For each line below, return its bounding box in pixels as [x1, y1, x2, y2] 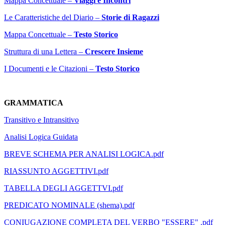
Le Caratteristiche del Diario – [4, 13, 99, 22]
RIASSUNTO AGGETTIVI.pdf [4, 167, 108, 176]
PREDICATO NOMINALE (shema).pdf [4, 201, 135, 210]
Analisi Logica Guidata [4, 133, 78, 142]
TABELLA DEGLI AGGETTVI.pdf [4, 184, 123, 193]
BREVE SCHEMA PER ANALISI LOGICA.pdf [4, 150, 164, 159]
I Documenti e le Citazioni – [4, 64, 93, 73]
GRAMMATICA [4, 98, 63, 107]
